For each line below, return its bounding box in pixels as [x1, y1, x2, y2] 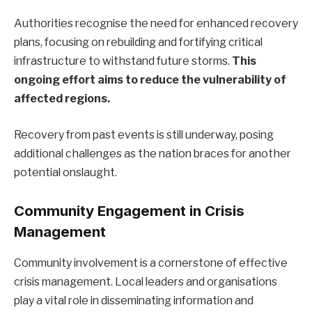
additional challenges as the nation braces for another [14, 146, 291, 160]
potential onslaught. [14, 165, 117, 179]
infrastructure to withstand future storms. [14, 54, 232, 68]
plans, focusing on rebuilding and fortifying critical [14, 36, 263, 49]
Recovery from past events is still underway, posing [14, 127, 274, 141]
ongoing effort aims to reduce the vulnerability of [14, 73, 286, 87]
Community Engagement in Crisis [14, 202, 244, 220]
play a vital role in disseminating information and [14, 293, 253, 307]
